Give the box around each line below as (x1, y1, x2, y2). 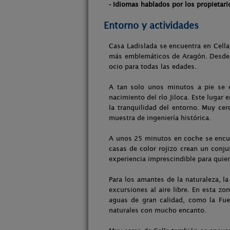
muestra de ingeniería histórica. (109, 114, 211, 122)
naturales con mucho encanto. (109, 206, 206, 214)
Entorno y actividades (104, 20, 199, 31)
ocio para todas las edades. (109, 63, 197, 70)
